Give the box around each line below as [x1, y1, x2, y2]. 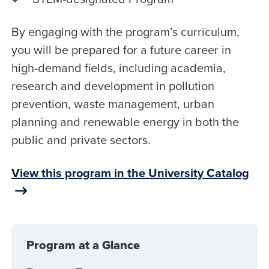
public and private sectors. [11, 131, 151, 149]
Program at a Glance [26, 236, 140, 255]
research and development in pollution [11, 77, 214, 95]
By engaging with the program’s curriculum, [11, 23, 240, 41]
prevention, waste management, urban [11, 95, 214, 113]
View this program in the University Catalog [11, 164, 249, 182]
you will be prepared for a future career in [11, 41, 231, 59]
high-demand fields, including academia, [11, 59, 226, 77]
